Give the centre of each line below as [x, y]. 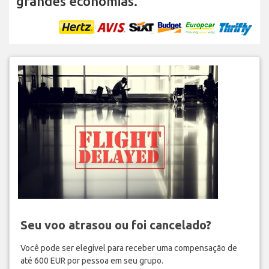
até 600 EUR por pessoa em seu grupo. [92, 261]
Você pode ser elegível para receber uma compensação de [128, 248]
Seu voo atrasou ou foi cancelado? [116, 225]
